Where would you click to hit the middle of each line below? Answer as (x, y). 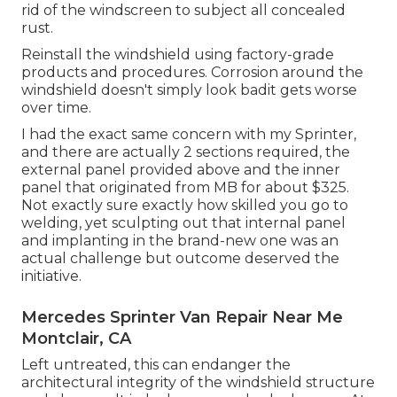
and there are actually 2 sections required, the (186, 152)
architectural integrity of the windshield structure (198, 382)
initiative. (51, 276)
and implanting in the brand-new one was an (180, 240)
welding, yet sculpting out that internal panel (183, 222)
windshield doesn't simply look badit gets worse (189, 90)
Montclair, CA (76, 338)
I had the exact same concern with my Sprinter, (189, 134)
